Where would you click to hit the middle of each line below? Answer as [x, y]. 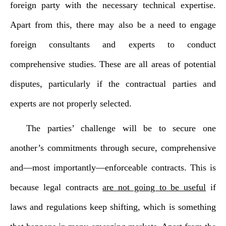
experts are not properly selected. [71, 103]
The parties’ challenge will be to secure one [121, 128]
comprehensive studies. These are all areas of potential [113, 64]
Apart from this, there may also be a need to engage [113, 25]
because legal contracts [56, 187]
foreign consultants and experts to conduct [113, 44]
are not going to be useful [154, 187]
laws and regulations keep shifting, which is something [113, 207]
